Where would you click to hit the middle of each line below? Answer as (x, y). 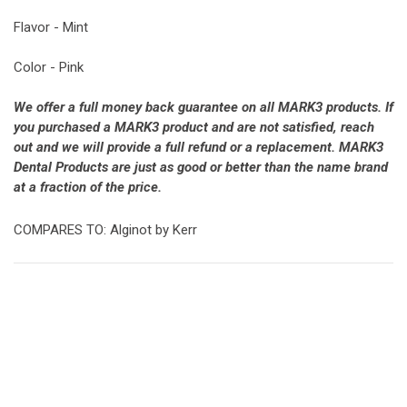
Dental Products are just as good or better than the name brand (201, 167)
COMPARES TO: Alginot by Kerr (105, 230)
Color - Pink (49, 67)
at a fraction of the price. (88, 187)
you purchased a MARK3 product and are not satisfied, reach (194, 127)
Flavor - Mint (51, 27)
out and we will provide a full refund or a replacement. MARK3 (199, 147)
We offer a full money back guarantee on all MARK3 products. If (203, 107)
